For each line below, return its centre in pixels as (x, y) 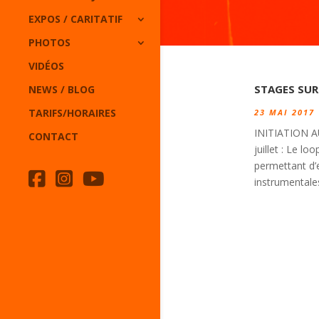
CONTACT (53, 137)
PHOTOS (49, 43)
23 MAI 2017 (284, 112)
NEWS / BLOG (62, 90)
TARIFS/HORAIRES (72, 113)
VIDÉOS (46, 66)
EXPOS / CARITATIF (75, 19)
